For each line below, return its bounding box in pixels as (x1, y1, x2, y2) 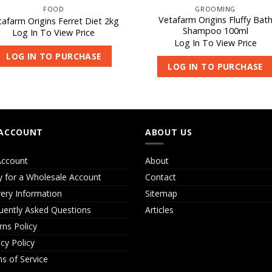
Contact (145, 171, 176, 183)
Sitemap (145, 187, 177, 199)
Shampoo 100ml (182, 25, 248, 37)
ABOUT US (145, 126, 192, 138)
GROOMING (195, 4, 236, 14)
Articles (145, 203, 174, 216)
